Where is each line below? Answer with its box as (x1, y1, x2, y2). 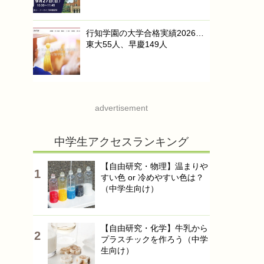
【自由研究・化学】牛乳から (101, 223, 208, 233)
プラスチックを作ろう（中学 (101, 235, 208, 244)
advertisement (95, 103, 148, 113)
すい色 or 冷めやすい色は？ (101, 173, 204, 182)
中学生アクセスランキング (54, 136, 189, 148)
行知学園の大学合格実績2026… (86, 28, 204, 38)
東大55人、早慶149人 (86, 39, 167, 49)
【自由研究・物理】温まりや (101, 161, 208, 171)
